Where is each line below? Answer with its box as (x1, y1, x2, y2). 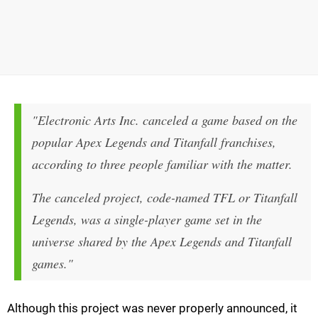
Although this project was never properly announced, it (7, 301, 297, 316)
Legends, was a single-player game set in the (32, 211, 262, 229)
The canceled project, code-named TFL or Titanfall (32, 189, 297, 207)
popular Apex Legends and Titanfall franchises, (32, 133, 276, 151)
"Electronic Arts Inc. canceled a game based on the (32, 111, 297, 129)
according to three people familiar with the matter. (32, 155, 292, 173)
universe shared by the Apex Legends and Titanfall (32, 233, 292, 251)
